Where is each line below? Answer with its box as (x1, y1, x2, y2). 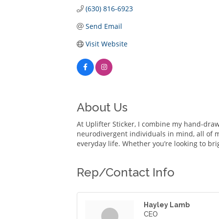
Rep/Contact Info (77, 165, 175, 180)
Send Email (85, 22, 122, 31)
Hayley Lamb (144, 201, 190, 209)
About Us (77, 100, 128, 115)
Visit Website (85, 39, 128, 49)
